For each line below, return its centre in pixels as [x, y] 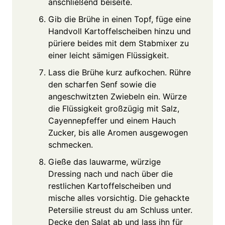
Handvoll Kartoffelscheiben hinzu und [120, 31]
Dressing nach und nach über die [110, 174]
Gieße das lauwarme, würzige [104, 161]
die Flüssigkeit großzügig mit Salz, [114, 108]
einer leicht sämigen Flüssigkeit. [108, 55]
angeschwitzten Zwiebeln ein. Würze [118, 96]
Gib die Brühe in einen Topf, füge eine [120, 19]
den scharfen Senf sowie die [102, 84]
